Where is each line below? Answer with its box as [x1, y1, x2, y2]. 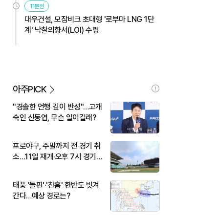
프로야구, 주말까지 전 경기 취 [13, 141, 101, 151]
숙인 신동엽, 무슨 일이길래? [13, 112, 96, 122]
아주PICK [13, 83, 46, 95]
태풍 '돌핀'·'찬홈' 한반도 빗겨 [13, 180, 99, 190]
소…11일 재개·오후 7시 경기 [13, 152, 96, 161]
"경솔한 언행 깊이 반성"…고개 [13, 102, 102, 111]
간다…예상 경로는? [13, 191, 70, 200]
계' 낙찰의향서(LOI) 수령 [24, 25, 99, 35]
